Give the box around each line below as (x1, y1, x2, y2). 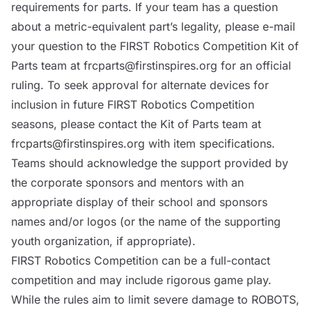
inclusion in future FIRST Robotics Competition (11, 97, 254, 111)
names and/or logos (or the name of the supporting (11, 214, 281, 228)
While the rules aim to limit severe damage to (11, 292, 251, 306)
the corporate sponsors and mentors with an (11, 175, 244, 189)
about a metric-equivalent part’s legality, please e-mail (11, 19, 295, 33)
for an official (217, 58, 291, 72)
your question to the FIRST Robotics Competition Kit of (11, 39, 299, 53)
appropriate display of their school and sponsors (11, 195, 267, 209)
